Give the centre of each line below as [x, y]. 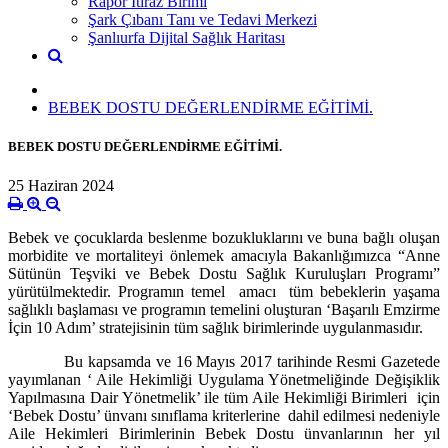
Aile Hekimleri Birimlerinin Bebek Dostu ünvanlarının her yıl [224, 434]
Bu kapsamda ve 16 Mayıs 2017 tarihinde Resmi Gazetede [224, 362]
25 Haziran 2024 [61, 186]
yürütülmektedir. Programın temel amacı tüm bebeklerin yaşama [224, 292]
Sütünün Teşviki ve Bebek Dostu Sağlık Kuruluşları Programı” [224, 274]
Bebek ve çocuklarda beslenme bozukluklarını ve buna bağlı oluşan [224, 238]
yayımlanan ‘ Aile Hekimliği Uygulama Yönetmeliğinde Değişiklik [224, 380]
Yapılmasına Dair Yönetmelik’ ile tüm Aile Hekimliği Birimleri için [224, 398]
